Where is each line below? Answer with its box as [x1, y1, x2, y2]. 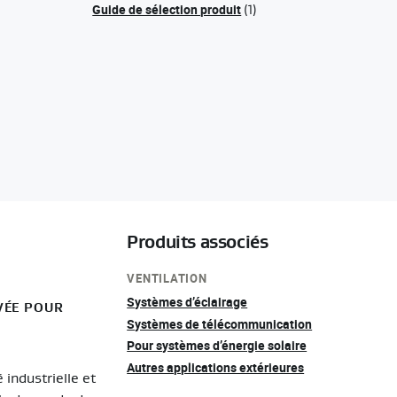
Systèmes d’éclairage [127, 292, 248, 310]
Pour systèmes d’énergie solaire [127, 337, 307, 354]
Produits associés [127, 233, 269, 252]
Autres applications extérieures [127, 359, 305, 377]
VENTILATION [127, 270, 207, 287]
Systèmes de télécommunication [127, 315, 313, 332]
